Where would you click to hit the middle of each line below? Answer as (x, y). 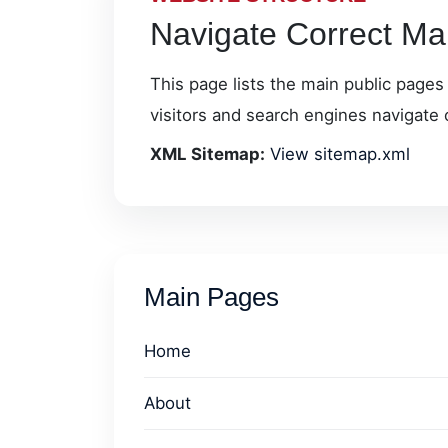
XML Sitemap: (207, 154)
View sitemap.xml (340, 154)
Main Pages (211, 297)
